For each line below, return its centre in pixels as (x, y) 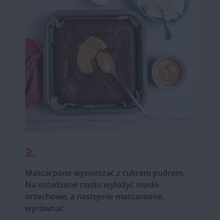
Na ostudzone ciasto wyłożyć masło (92, 184)
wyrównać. (45, 208)
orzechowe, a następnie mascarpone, (94, 196)
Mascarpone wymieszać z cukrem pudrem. (105, 173)
